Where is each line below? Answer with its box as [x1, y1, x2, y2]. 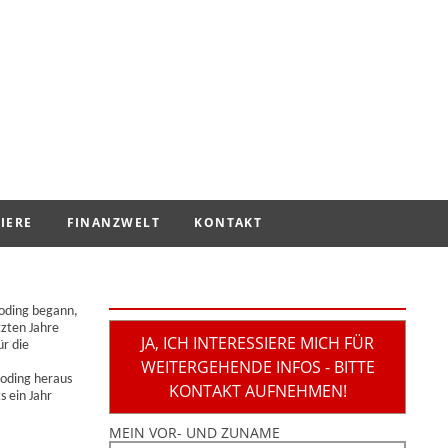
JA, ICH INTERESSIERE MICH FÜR [141, 331, 374, 354]
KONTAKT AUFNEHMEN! [168, 379, 347, 402]
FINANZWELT [66, 214, 161, 232]
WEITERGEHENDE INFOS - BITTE [140, 355, 375, 378]
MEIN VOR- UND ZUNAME [109, 422, 280, 442]
